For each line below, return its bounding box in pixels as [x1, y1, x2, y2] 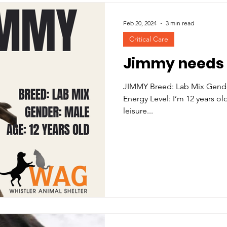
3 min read [166, 19, 194, 27]
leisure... [123, 105, 153, 116]
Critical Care [129, 34, 168, 44]
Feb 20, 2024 [123, 19, 157, 27]
